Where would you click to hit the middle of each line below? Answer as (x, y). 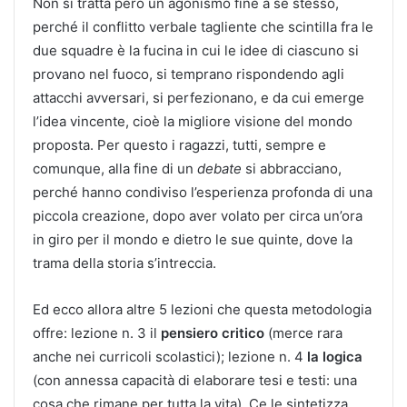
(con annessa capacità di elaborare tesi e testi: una (195, 380)
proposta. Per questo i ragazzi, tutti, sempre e (179, 144)
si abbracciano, (292, 168)
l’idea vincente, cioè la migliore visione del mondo (193, 121)
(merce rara (303, 333)
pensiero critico (213, 333)
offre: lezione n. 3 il (97, 333)
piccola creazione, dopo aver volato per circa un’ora (198, 215)
